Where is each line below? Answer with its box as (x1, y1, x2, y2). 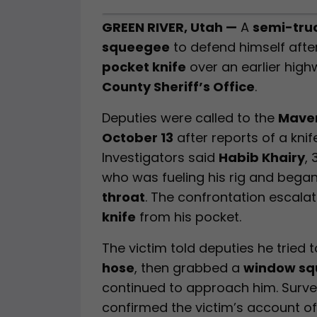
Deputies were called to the (102, 109, 278, 127)
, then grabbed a (134, 259, 243, 277)
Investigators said (102, 149, 219, 167)
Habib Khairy (219, 149, 305, 167)
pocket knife (102, 58, 186, 76)
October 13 (102, 129, 173, 147)
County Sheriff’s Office (102, 78, 255, 96)
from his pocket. (136, 208, 241, 226)
